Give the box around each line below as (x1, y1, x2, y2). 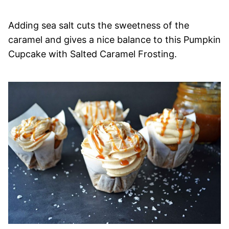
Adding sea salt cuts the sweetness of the (8, 20, 189, 31)
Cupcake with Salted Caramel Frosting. (8, 49, 177, 60)
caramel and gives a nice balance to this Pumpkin (8, 34, 221, 45)
